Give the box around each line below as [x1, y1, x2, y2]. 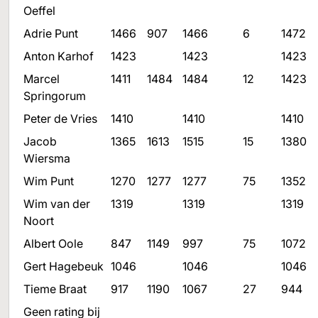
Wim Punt [23, 174, 74, 188]
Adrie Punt [23, 26, 78, 40]
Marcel [23, 72, 60, 86]
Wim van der [23, 197, 90, 211]
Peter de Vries [23, 111, 97, 126]
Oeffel [23, 4, 55, 18]
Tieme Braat [23, 282, 87, 296]
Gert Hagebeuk [23, 259, 104, 273]
